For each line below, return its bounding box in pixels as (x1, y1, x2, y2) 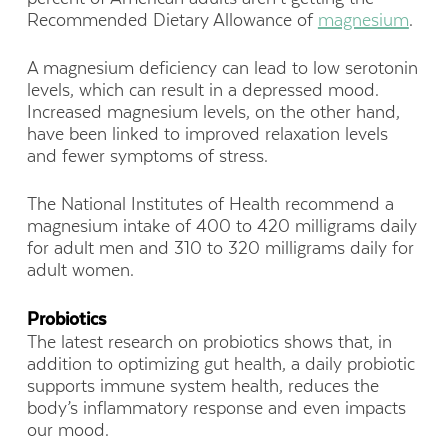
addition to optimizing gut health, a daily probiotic (26, 354, 415, 375)
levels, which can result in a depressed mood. (26, 79, 379, 100)
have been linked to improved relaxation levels (26, 123, 388, 144)
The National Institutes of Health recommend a (26, 194, 394, 215)
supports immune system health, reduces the (26, 376, 379, 397)
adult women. (26, 260, 134, 281)
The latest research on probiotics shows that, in (26, 332, 392, 353)
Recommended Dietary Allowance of (26, 9, 318, 30)
